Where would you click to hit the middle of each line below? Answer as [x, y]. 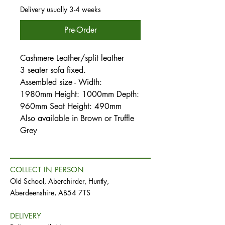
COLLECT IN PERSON [47, 170]
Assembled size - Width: [61, 82]
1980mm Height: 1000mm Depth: [80, 94]
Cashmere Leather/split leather [72, 58]
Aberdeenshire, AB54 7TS [50, 193]
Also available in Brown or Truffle [77, 119]
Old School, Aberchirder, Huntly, [60, 181]
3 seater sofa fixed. [53, 70]
